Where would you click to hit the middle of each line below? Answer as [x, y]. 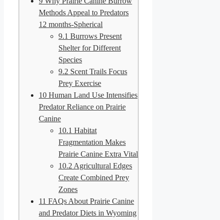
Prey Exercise [80, 83]
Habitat [84, 130]
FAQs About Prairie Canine [90, 201]
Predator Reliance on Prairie [82, 107]
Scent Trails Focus [98, 71]
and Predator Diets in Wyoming [88, 213]
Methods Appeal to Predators [84, 12]
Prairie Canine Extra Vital [98, 154]
